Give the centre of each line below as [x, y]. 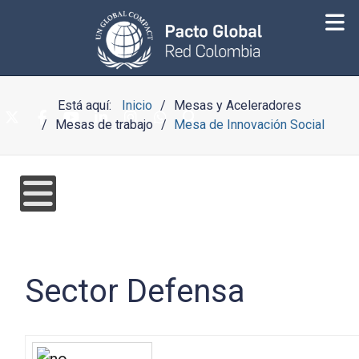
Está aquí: [88, 105]
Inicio [137, 105]
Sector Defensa [135, 291]
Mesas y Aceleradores [237, 105]
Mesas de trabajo [104, 125]
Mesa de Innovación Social [250, 125]
